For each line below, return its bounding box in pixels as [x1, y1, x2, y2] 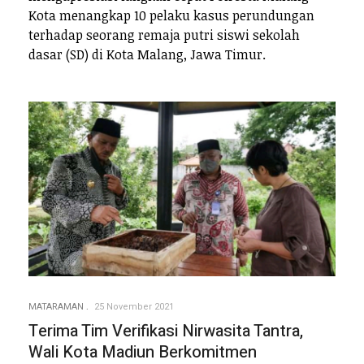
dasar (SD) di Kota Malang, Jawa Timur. [28, 45, 266, 63]
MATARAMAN [28, 299, 84, 314]
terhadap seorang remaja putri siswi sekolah [28, 25, 300, 44]
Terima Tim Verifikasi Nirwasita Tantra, [28, 318, 303, 343]
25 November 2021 [94, 299, 174, 314]
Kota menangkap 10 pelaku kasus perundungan [28, 6, 314, 24]
